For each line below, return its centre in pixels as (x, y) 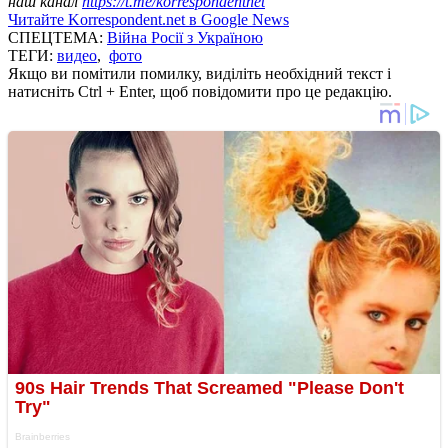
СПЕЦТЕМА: (57, 37)
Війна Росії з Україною (185, 37)
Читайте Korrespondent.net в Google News (148, 19)
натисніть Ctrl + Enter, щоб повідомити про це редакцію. (200, 91)
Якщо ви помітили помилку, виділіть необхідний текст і (199, 73)
